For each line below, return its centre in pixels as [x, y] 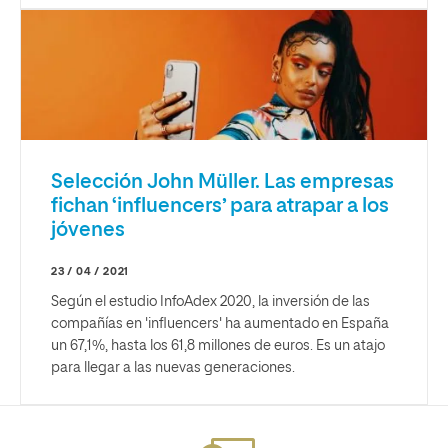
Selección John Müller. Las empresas [222, 181]
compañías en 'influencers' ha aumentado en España [220, 323]
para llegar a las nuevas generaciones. [173, 367]
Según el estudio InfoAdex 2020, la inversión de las [210, 301]
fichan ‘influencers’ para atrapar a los [220, 205]
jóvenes [88, 229]
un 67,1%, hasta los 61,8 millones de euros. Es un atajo [218, 345]
